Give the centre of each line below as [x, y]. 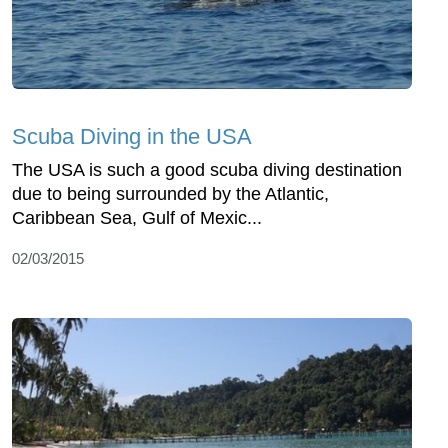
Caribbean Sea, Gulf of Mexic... [137, 217]
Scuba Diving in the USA [132, 136]
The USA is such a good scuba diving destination [207, 169]
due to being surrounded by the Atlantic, [170, 193]
